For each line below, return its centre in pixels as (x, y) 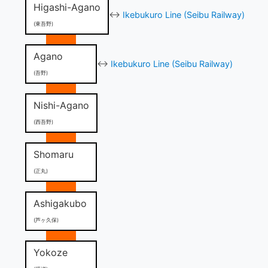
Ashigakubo (60, 203)
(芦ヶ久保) (46, 220)
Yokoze (51, 252)
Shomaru (54, 154)
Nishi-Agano (61, 105)
